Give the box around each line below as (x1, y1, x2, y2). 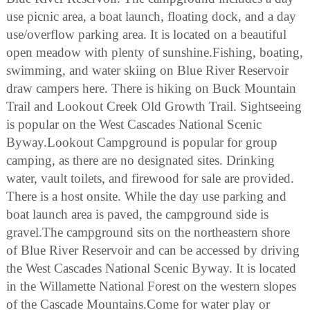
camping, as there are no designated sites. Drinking (6, 152, 275, 167)
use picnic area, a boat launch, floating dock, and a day (6, 8, 296, 24)
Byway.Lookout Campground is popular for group (6, 134, 277, 149)
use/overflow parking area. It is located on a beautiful (6, 26, 286, 42)
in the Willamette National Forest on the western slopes (6, 278, 296, 293)
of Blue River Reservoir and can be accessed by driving (6, 242, 300, 257)
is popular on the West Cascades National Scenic (6, 116, 262, 131)
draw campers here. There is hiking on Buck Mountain (6, 80, 296, 95)
